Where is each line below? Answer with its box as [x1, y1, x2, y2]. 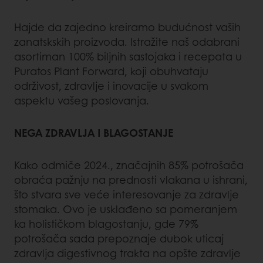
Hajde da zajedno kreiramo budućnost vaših [14, 19, 241, 35]
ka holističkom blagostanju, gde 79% [14, 216, 198, 232]
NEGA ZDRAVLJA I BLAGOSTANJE [14, 125, 173, 141]
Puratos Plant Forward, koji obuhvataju [14, 63, 208, 79]
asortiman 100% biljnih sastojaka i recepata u [14, 49, 242, 65]
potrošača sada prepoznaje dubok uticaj [14, 231, 224, 247]
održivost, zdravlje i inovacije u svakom [14, 78, 208, 94]
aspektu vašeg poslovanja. [14, 93, 149, 109]
